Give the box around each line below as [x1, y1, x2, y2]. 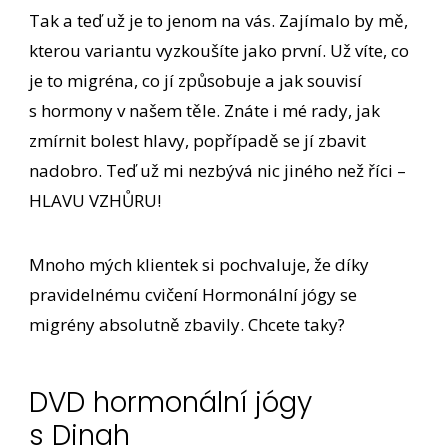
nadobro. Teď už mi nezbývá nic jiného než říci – [29, 159, 407, 183]
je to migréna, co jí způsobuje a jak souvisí [29, 69, 363, 93]
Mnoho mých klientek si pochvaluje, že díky [29, 253, 370, 277]
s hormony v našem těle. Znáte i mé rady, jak [29, 99, 381, 123]
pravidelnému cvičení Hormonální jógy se [29, 283, 358, 307]
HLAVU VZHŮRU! [29, 189, 162, 213]
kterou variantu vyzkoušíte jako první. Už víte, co [29, 39, 410, 63]
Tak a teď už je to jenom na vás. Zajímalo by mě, [29, 9, 409, 33]
